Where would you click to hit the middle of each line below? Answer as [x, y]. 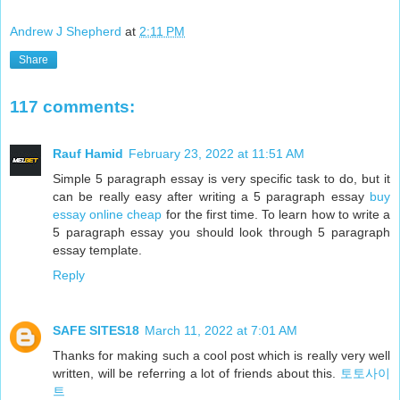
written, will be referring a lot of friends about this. [196, 373]
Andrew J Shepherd [66, 32]
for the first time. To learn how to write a [276, 214]
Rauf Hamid [88, 153]
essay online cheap [108, 214]
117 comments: [72, 107]
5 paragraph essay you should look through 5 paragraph [221, 232]
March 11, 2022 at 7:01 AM [221, 330]
